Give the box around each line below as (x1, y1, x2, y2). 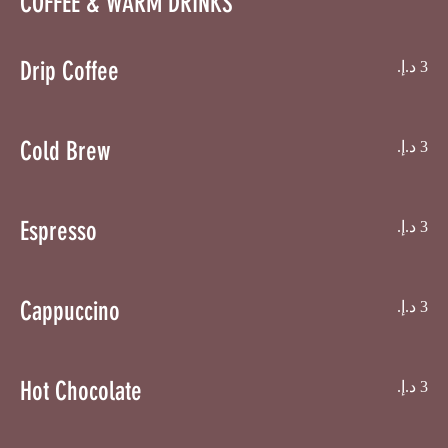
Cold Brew (20, 135, 111, 167)
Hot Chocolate (20, 375, 142, 407)
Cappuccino (20, 295, 120, 327)
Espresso (20, 215, 97, 247)
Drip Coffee (20, 55, 119, 87)
